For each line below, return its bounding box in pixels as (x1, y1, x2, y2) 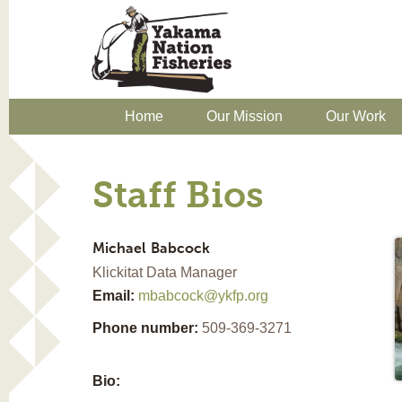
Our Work (326, 108, 386, 124)
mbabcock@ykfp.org (137, 287, 268, 303)
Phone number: (92, 319, 202, 336)
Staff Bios (92, 179, 264, 215)
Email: (92, 287, 138, 303)
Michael (92, 241, 146, 257)
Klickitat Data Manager (92, 264, 237, 280)
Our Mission (206, 108, 283, 124)
